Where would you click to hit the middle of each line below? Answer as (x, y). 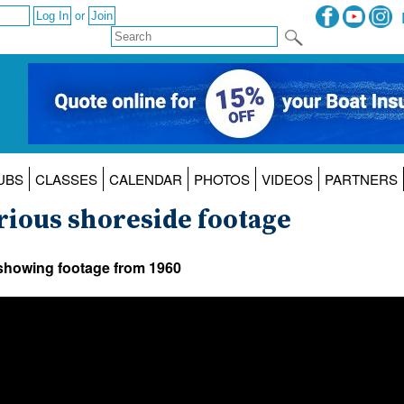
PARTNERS (361, 179)
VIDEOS (287, 179)
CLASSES (66, 179)
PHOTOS (221, 179)
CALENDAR (145, 179)
